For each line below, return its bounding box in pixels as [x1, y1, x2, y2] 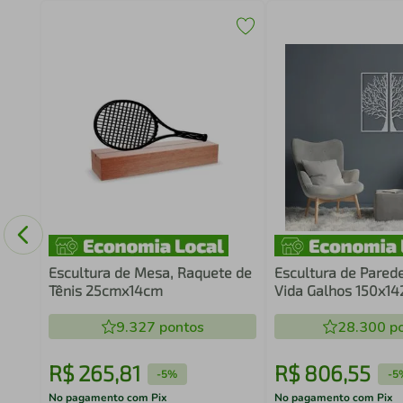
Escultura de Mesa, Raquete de [48, 264, 252, 281]
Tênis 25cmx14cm [48, 282, 163, 299]
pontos [155, 318, 204, 337]
